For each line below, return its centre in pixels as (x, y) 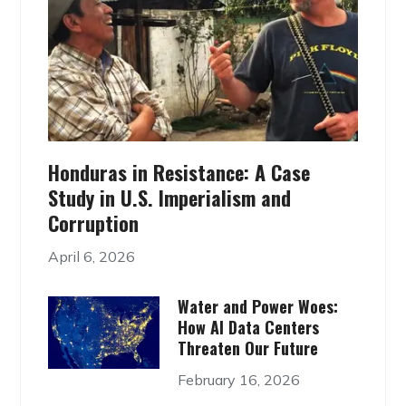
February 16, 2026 (238, 379)
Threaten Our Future (247, 348)
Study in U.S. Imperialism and (170, 197)
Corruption (94, 222)
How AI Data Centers (248, 327)
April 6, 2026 (92, 256)
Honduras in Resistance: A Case (179, 172)
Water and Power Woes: (257, 306)
